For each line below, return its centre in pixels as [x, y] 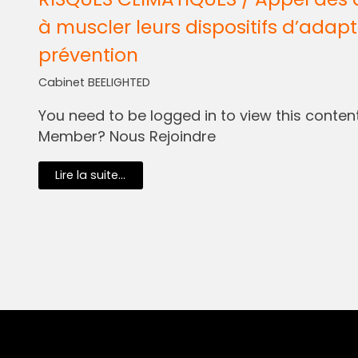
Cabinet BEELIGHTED [94, 82]
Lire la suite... [91, 175]
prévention [88, 54]
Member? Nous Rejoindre [127, 136]
